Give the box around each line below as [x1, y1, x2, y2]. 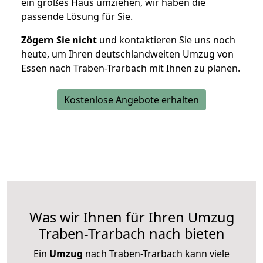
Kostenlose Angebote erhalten [64, 93, 199, 107]
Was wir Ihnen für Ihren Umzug [29, 208, 234, 227]
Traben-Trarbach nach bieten [38, 224, 225, 244]
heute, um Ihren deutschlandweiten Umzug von [21, 48, 234, 61]
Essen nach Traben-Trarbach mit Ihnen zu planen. [21, 62, 240, 75]
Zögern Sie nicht [21, 33, 97, 47]
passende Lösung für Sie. [21, 10, 133, 23]
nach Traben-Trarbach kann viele [83, 247, 230, 261]
